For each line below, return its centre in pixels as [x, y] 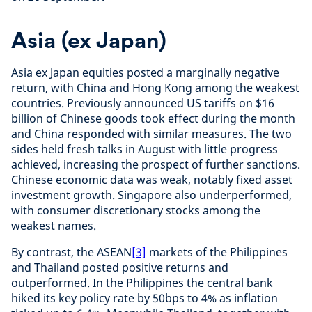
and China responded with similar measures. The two [151, 133]
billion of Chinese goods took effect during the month [153, 118]
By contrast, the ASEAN [71, 252]
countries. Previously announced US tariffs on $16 [143, 103]
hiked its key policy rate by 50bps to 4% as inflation [145, 298]
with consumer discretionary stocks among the [136, 210]
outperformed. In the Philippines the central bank [142, 282]
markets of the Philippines [217, 252]
